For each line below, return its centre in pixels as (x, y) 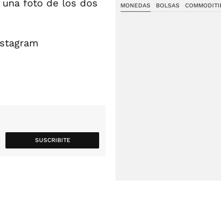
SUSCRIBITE (53, 140)
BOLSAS (167, 5)
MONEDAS (135, 5)
